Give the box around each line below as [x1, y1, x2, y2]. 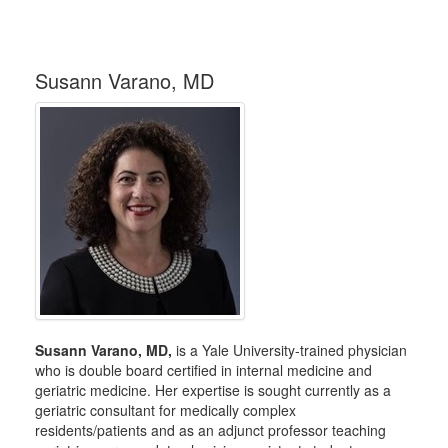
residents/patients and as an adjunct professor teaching [35, 420, 386, 440]
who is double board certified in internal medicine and [35, 360, 372, 380]
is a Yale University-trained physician [172, 340, 407, 360]
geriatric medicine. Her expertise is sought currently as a [35, 380, 391, 400]
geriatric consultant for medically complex [35, 400, 296, 420]
